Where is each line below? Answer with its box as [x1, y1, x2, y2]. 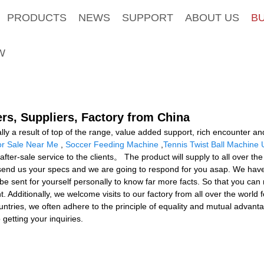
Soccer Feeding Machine [65, 139, 159, 149]
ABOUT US [184, 11, 239, 24]
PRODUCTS [6, 11, 67, 24]
